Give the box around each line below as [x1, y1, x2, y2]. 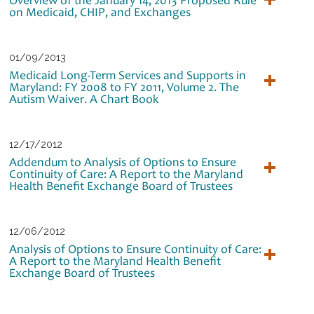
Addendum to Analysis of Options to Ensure [9, 153, 237, 170]
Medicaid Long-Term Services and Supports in [9, 67, 247, 83]
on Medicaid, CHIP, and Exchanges [9, 4, 191, 20]
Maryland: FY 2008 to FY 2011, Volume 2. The [9, 78, 240, 95]
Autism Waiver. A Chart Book [9, 90, 160, 107]
